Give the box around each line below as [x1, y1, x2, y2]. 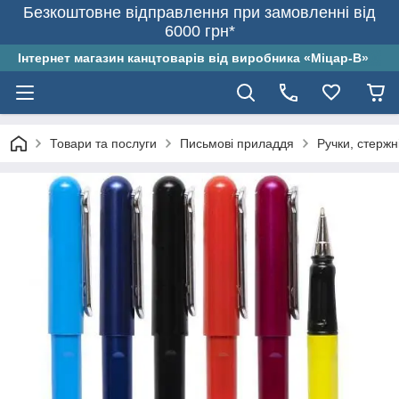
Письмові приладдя [180, 136, 294, 151]
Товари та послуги [50, 136, 157, 151]
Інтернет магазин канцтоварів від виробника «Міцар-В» [18, 51, 369, 65]
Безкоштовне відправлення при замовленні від [23, 4, 376, 21]
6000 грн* [164, 22, 235, 40]
